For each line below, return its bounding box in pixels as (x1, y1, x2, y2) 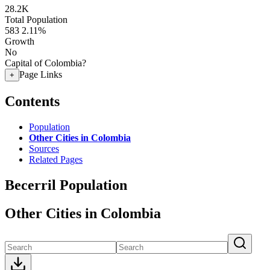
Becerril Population (5, 177, 127, 193)
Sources (29, 143, 59, 154)
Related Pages (29, 154, 83, 165)
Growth (5, 36, 34, 46)
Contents (5, 93, 60, 109)
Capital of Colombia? (5, 58, 86, 68)
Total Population (5, 14, 67, 25)
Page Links (19, 69, 62, 80)
